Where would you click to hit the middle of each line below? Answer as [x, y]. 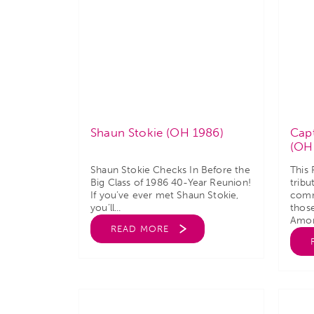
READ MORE [140, 229]
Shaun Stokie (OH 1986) [157, 132]
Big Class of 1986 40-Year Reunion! [171, 183]
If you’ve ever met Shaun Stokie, [165, 195]
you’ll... [106, 208]
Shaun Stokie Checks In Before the [170, 170]
